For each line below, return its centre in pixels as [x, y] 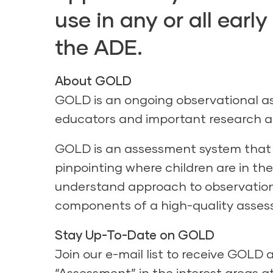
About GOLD [93, 80]
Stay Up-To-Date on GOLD [135, 235]
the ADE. [99, 46]
